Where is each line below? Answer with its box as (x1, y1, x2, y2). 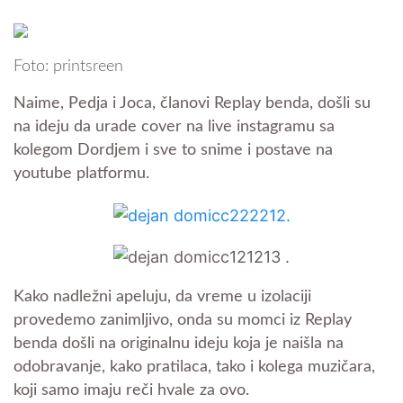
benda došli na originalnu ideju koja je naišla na (13, 336, 344, 353)
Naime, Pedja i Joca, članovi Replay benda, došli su (13, 95, 371, 112)
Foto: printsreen (13, 58, 123, 75)
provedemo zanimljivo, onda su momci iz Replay (13, 312, 352, 329)
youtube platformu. (13, 166, 149, 182)
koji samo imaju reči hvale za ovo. (13, 382, 249, 399)
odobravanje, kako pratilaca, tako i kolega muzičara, (13, 359, 375, 376)
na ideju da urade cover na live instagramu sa (13, 119, 335, 135)
